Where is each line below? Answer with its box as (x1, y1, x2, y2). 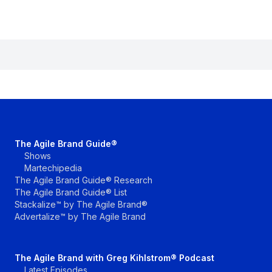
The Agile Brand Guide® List (15, 187, 127, 198)
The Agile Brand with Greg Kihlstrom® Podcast (15, 253, 214, 263)
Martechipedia (24, 163, 82, 174)
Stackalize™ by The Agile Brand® (15, 199, 148, 210)
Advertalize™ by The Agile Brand (15, 211, 146, 222)
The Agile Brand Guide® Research (15, 175, 152, 186)
